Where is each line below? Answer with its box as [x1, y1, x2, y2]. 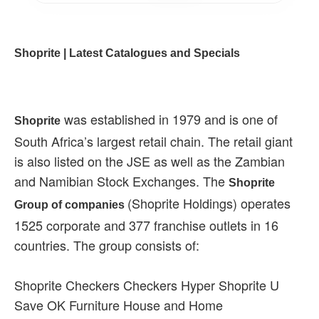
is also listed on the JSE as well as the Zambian [14, 152, 285, 170]
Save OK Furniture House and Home [14, 296, 223, 314]
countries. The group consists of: [14, 236, 199, 254]
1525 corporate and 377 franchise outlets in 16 [14, 216, 278, 234]
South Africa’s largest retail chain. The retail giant [14, 132, 293, 150]
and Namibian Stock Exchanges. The [14, 172, 229, 190]
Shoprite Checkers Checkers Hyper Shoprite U [14, 276, 279, 294]
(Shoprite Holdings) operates [127, 194, 291, 212]
